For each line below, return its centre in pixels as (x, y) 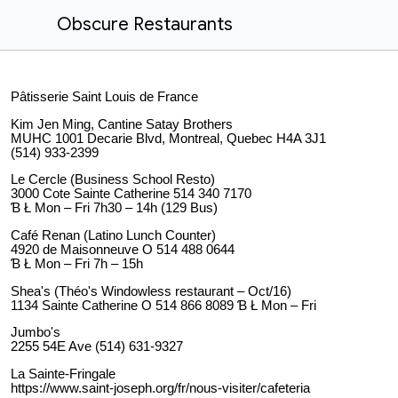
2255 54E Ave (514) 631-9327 (97, 347)
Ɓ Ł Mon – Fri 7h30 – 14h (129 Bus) (114, 208)
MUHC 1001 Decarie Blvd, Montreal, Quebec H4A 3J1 (168, 138)
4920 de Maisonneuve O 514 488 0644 (123, 249)
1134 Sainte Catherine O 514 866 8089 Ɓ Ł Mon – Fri (163, 305)
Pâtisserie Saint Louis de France (104, 97)
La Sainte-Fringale (63, 374)
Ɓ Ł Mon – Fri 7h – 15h (77, 263)
